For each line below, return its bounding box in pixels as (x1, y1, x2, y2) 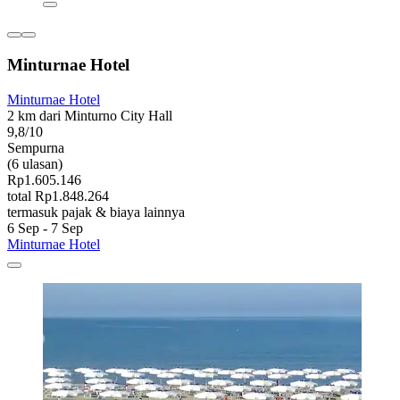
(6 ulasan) (7, 155, 62, 171)
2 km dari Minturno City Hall (7, 107, 172, 123)
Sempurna (7, 139, 64, 155)
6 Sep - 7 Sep (7, 220, 83, 236)
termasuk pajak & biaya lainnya (7, 204, 185, 220)
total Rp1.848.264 (7, 187, 109, 204)
